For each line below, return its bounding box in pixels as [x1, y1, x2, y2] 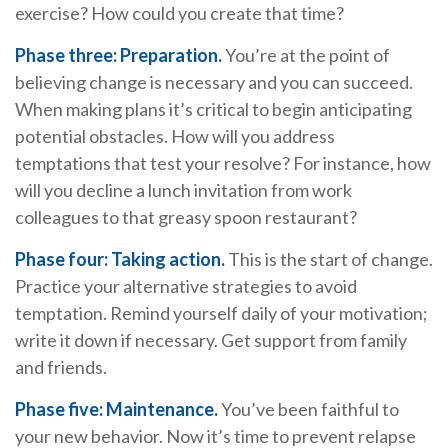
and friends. [15, 356, 107, 379]
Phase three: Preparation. [15, 44, 222, 67]
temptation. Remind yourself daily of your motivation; [15, 302, 428, 325]
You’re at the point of [222, 44, 390, 67]
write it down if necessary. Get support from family [15, 329, 407, 352]
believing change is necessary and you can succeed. [15, 71, 413, 94]
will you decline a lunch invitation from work [15, 179, 352, 202]
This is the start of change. [225, 248, 433, 271]
